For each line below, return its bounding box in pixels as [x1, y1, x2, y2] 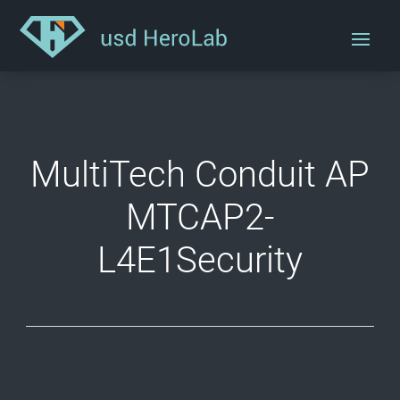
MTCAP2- [126, 196, 274, 238]
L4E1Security [97, 239, 303, 281]
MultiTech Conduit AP [30, 154, 370, 196]
